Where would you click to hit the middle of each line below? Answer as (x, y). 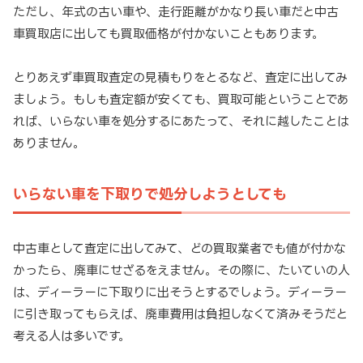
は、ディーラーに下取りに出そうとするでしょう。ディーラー (180, 292)
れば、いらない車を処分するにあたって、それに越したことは (181, 122)
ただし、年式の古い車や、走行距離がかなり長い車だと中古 (176, 12)
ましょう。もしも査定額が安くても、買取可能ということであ (181, 100)
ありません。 (49, 143)
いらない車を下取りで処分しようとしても (150, 194)
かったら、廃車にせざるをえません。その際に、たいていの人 (181, 270)
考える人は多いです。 (72, 335)
